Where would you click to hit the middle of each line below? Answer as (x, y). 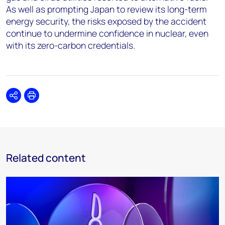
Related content (46, 158)
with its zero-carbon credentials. (71, 45)
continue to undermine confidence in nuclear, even (107, 33)
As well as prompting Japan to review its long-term (106, 9)
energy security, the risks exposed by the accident (106, 21)
